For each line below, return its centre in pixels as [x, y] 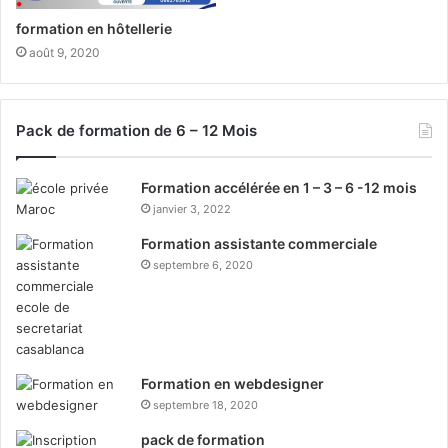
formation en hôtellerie [94, 29]
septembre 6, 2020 [203, 265]
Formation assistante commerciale [259, 244]
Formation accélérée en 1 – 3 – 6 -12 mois [279, 188]
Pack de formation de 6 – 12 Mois [136, 131]
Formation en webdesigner [232, 384]
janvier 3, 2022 [192, 209]
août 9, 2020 [64, 53]
